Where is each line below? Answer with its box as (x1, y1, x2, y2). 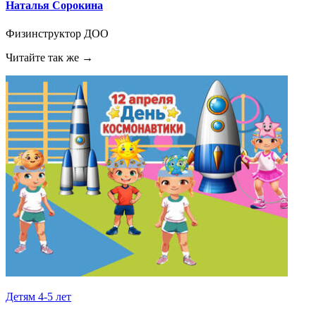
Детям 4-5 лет (6, 290, 71, 303)
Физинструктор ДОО (6, 27, 109, 39)
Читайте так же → (6, 51, 93, 63)
